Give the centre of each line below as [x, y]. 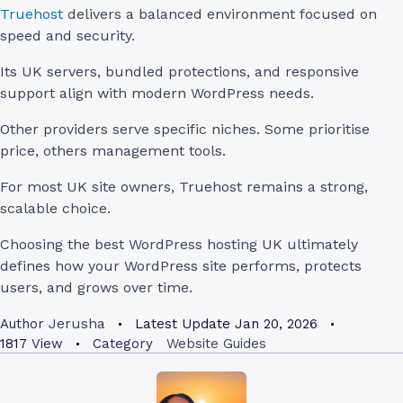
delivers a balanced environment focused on [220, 14]
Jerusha [77, 324]
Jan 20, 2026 [276, 324]
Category [123, 344]
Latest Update [183, 324]
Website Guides [216, 344]
